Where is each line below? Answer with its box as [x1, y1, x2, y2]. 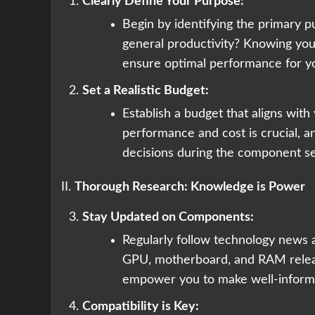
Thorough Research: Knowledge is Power [75, 181, 305, 194]
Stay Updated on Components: [82, 211, 254, 224]
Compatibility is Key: [82, 300, 199, 314]
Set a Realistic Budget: [82, 84, 209, 98]
